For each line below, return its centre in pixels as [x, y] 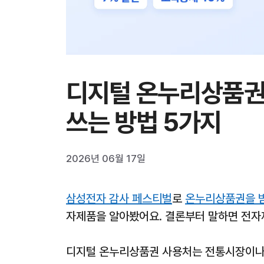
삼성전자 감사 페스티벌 [119, 198]
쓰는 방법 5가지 [144, 122]
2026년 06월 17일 [106, 158]
